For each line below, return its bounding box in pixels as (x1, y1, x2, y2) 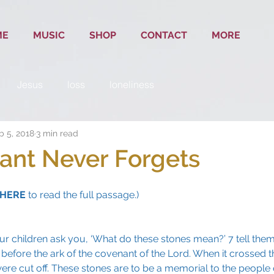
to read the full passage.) (26, 188, 139, 201)
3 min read (36, 128, 78, 139)
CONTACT (141, 29, 187, 41)
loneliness (109, 78, 154, 91)
